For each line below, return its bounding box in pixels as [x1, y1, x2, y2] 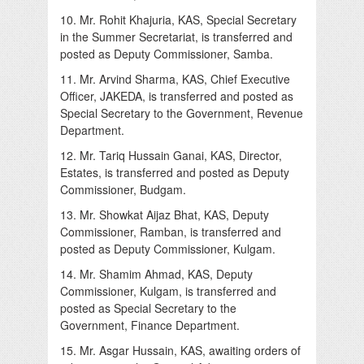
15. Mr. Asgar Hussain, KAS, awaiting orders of [60, 341, 301, 358]
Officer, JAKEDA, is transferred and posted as [60, 87, 293, 104]
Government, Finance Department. [60, 316, 240, 333]
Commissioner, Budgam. [60, 180, 186, 197]
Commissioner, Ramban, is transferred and [60, 223, 281, 240]
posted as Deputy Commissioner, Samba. [60, 45, 273, 62]
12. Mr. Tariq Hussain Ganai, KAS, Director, [60, 146, 282, 163]
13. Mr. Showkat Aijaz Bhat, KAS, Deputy [60, 206, 269, 223]
